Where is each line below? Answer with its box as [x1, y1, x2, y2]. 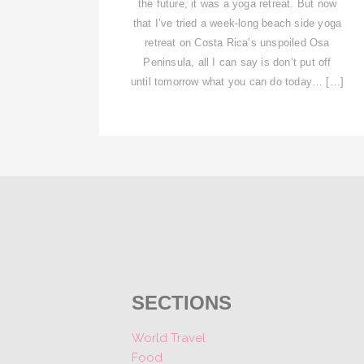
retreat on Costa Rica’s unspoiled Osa [145, 36, 330, 49]
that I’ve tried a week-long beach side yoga [132, 16, 342, 29]
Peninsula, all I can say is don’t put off [143, 55, 331, 68]
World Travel [132, 331, 206, 345]
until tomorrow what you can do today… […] [130, 75, 344, 88]
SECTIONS [132, 292, 232, 314]
